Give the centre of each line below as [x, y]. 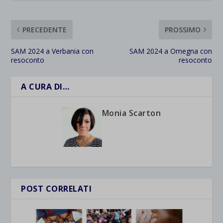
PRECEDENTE [45, 30]
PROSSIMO [182, 30]
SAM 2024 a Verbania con [53, 51]
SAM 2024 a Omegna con [170, 51]
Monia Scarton [131, 113]
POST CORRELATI [56, 189]
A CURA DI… [45, 87]
